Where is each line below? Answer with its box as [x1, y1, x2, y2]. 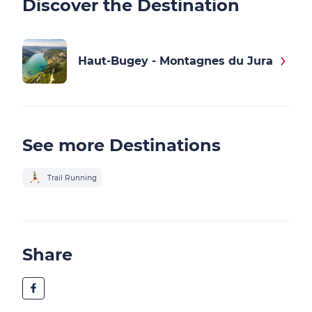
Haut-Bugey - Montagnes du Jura [78, 54, 273, 68]
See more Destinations [22, 135, 221, 155]
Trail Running [47, 173, 97, 182]
